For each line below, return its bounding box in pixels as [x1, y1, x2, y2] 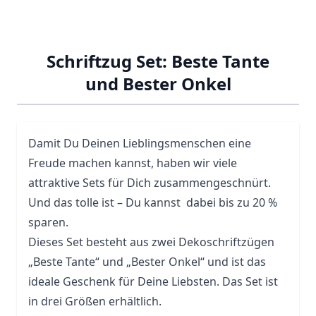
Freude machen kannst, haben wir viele [28, 154, 237, 171]
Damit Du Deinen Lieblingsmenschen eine [28, 135, 251, 151]
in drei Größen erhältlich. [28, 293, 162, 309]
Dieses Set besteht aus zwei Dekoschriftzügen [28, 233, 274, 250]
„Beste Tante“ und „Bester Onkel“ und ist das [28, 253, 266, 269]
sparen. [28, 214, 68, 230]
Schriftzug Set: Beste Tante [47, 49, 269, 73]
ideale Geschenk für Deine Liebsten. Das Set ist [28, 273, 278, 289]
